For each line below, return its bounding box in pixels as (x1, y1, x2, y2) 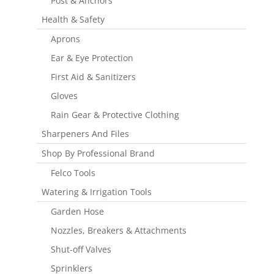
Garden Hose (50, 205, 104, 217)
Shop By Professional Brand (41, 147, 155, 159)
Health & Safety (41, 13, 105, 25)
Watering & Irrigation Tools (41, 185, 152, 198)
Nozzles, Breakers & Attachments (50, 224, 187, 236)
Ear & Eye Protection (50, 51, 133, 64)
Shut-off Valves (50, 243, 111, 255)
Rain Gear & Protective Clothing (50, 108, 179, 120)
